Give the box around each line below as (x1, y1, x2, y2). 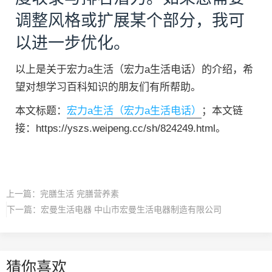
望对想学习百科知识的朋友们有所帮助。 (15, 81, 201, 93)
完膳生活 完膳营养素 (40, 188, 119, 199)
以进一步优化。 (15, 33, 130, 52)
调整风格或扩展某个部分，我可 (15, 11, 245, 30)
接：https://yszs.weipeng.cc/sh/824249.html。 (15, 122, 226, 134)
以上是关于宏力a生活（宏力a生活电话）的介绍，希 (15, 63, 253, 75)
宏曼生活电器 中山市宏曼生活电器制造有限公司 (41, 204, 222, 214)
